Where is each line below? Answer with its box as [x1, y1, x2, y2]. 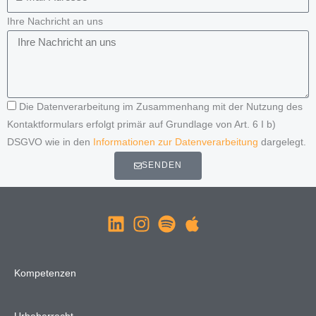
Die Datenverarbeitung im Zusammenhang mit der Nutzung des [19, 102, 303, 113]
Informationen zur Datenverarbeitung [93, 137, 258, 148]
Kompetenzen [14, 268, 76, 279]
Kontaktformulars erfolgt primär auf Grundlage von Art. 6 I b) [7, 119, 276, 130]
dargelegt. [258, 137, 306, 148]
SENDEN [142, 160, 183, 171]
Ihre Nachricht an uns [7, 16, 103, 28]
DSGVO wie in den [7, 137, 93, 148]
